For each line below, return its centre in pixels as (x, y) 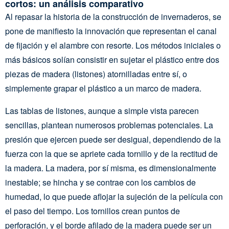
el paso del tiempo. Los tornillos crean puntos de (93, 211)
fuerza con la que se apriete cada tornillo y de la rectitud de (111, 154)
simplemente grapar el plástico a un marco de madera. (103, 88)
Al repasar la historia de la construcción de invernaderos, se (113, 17)
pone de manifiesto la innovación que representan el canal (111, 31)
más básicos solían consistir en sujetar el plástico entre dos (112, 60)
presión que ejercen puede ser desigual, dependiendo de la (113, 139)
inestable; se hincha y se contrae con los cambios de (100, 182)
